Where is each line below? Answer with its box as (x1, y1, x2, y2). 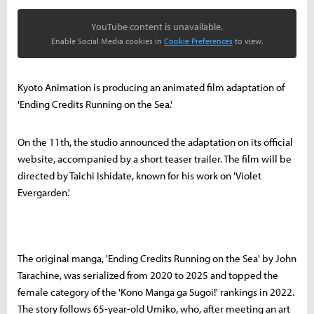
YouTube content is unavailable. (91, 20, 223, 33)
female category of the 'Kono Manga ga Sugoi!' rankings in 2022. (18, 285, 294, 299)
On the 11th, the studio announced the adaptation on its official (18, 135, 293, 149)
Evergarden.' (18, 186, 70, 199)
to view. (233, 36, 263, 46)
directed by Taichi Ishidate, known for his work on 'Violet (18, 169, 261, 182)
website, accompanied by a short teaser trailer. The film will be (18, 152, 292, 165)
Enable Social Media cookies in (51, 36, 164, 46)
